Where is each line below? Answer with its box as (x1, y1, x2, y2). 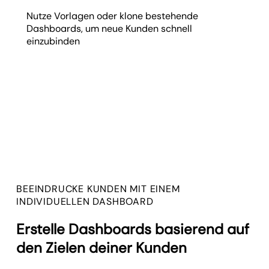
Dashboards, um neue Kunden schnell (26, 22, 193, 35)
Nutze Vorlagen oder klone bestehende (26, 9, 199, 22)
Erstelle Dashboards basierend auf (16, 219, 250, 238)
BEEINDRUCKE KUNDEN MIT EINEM (16, 182, 180, 195)
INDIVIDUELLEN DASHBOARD (16, 195, 154, 208)
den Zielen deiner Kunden (16, 238, 187, 257)
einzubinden (26, 34, 80, 47)
